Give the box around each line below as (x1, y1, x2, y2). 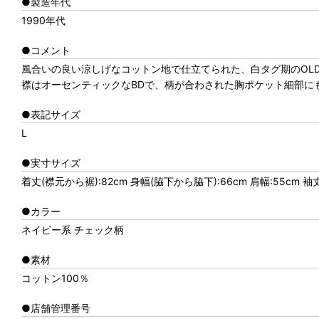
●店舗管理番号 (21, 302, 90, 314)
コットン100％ (21, 272, 89, 284)
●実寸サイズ (21, 157, 80, 169)
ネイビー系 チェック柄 (21, 224, 124, 236)
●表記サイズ (21, 108, 80, 120)
